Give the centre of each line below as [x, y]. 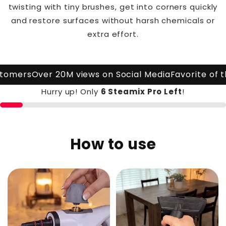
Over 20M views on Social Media [90, 74]
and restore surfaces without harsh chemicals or [113, 20]
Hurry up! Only [71, 91]
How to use [113, 144]
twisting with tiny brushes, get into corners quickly [113, 7]
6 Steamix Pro [132, 91]
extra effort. [113, 34]
